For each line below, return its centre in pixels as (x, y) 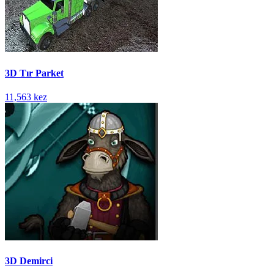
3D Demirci (29, 261)
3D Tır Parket (34, 73)
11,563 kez (26, 97)
